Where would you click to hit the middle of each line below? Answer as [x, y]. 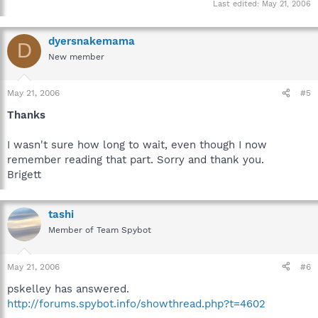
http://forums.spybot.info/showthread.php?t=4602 [136, 303]
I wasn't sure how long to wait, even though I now [137, 145]
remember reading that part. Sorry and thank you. [136, 160]
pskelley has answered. [68, 289]
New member [76, 56]
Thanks [26, 115]
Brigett [24, 175]
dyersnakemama [92, 41]
